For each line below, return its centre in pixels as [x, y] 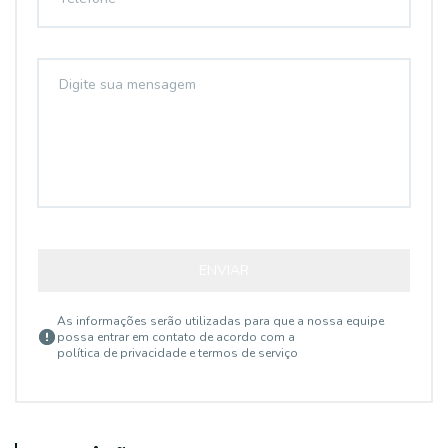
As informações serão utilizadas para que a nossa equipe [220, 321]
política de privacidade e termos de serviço [177, 353]
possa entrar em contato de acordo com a [176, 337]
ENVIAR [224, 270]
